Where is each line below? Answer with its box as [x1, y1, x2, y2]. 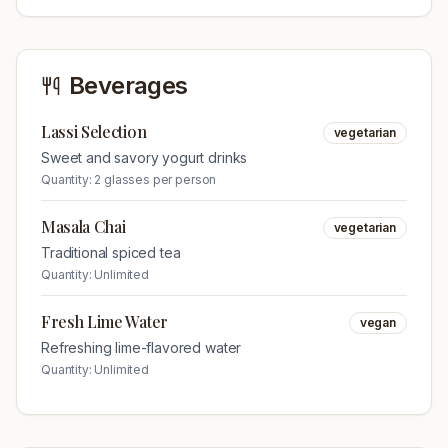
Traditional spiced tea [41, 244, 181, 261]
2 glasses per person [94, 172, 217, 187]
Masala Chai [41, 216, 126, 237]
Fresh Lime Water [41, 311, 168, 332]
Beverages [69, 71, 188, 100]
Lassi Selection [41, 121, 147, 142]
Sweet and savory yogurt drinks [41, 149, 248, 166]
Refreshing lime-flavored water [41, 339, 242, 356]
